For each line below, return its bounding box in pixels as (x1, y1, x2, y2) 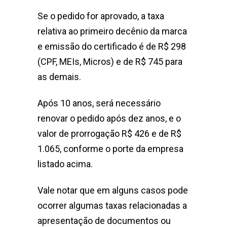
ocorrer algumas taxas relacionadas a (37, 200, 187, 211)
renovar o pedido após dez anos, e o (37, 113, 181, 124)
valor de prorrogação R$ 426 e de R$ (37, 128, 181, 139)
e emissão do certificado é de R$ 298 (37, 41, 186, 52)
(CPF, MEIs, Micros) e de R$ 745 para (37, 56, 182, 67)
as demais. (37, 71, 81, 83)
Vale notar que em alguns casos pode (37, 185, 188, 196)
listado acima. (37, 159, 93, 170)
